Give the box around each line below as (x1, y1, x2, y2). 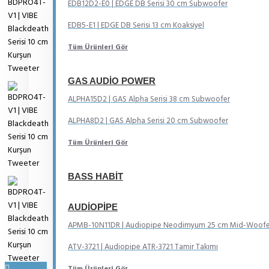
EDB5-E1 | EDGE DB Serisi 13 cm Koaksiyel (68, 20, 204, 31)
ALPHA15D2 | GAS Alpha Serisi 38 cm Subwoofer (68, 94, 230, 104)
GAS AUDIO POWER (68, 76, 156, 86)
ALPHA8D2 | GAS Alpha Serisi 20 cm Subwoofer (68, 115, 228, 126)
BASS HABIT (68, 171, 123, 181)
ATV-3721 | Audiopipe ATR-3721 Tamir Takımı (68, 241, 218, 252)
